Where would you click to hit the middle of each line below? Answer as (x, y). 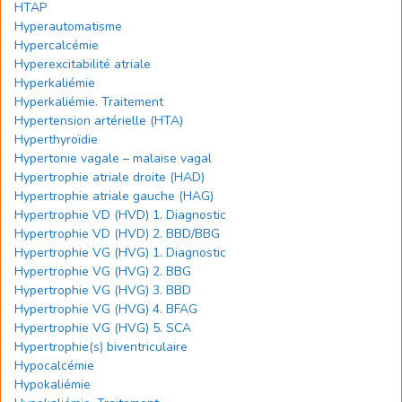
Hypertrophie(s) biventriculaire (101, 347)
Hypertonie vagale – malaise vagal (113, 158)
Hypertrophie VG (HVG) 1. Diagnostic (120, 253)
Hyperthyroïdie (56, 140)
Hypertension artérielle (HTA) (99, 121)
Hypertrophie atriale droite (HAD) (109, 177)
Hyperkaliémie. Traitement (89, 102)
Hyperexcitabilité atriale (83, 64)
